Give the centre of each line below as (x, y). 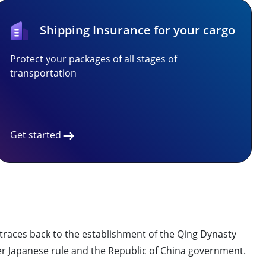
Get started (36, 135)
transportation (43, 73)
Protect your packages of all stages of (94, 59)
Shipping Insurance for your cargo (137, 30)
